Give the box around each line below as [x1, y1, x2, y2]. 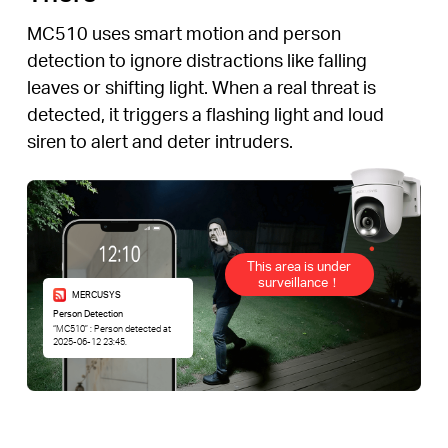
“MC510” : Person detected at [52, 322, 171, 334]
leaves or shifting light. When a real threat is [26, 75, 376, 99]
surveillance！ [257, 273, 341, 291]
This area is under [247, 257, 352, 275]
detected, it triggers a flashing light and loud [26, 102, 384, 126]
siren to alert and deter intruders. [26, 129, 293, 153]
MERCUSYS [71, 288, 121, 300]
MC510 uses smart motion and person [26, 21, 341, 45]
